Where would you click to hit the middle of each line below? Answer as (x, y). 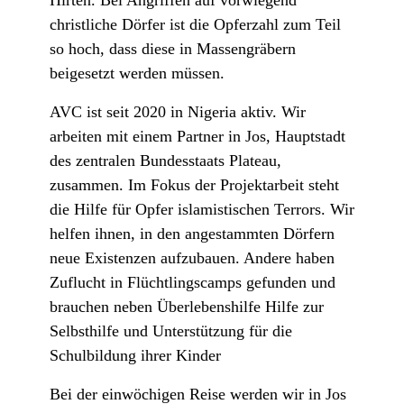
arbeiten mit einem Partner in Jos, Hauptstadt (197, 137)
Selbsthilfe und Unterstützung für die (171, 331)
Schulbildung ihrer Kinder (135, 356)
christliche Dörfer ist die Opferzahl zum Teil (195, 25)
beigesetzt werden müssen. (137, 73)
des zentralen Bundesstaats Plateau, (165, 161)
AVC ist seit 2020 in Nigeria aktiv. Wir (178, 112)
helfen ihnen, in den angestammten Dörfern (192, 234)
